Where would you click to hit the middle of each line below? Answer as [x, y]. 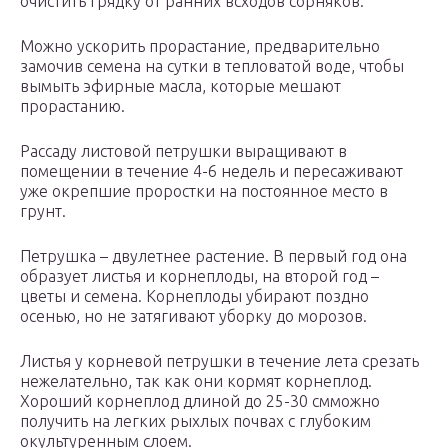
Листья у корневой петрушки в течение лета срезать [219, 361]
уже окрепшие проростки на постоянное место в [204, 191]
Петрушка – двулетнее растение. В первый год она [213, 256]
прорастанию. [72, 106]
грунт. [43, 211]
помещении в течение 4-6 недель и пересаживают [211, 171]
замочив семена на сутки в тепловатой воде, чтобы [212, 66]
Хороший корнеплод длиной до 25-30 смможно [200, 401]
